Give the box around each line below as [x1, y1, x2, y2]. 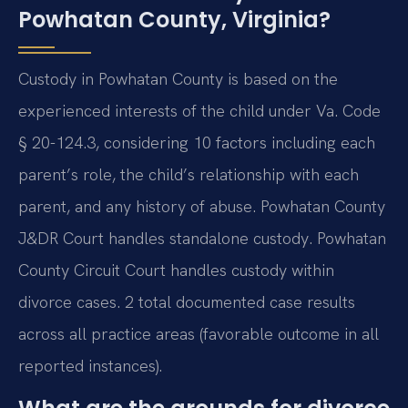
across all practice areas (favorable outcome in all [18, 322, 379, 344]
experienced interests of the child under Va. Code [18, 99, 381, 121]
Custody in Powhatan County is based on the [18, 67, 338, 89]
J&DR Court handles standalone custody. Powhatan [18, 227, 386, 249]
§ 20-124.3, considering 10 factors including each [18, 131, 375, 153]
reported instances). [18, 354, 162, 376]
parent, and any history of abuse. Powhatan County [18, 195, 385, 217]
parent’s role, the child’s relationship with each [18, 163, 359, 185]
